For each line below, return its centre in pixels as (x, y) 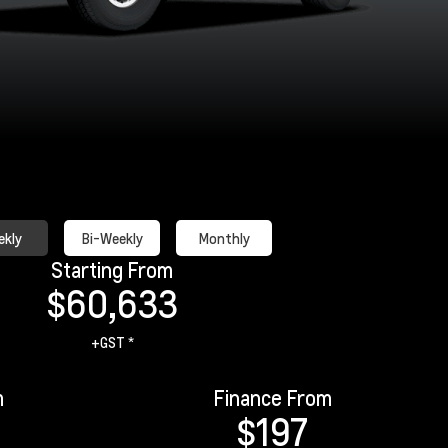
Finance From (272, 398)
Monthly (224, 238)
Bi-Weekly (112, 238)
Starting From (112, 270)
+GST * (112, 342)
